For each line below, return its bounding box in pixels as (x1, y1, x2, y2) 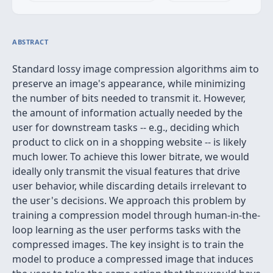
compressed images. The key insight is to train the (12, 238, 244, 251)
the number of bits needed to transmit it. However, (12, 91, 246, 105)
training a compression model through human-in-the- (12, 208, 260, 222)
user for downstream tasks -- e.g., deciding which (12, 121, 239, 134)
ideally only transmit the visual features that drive (12, 165, 240, 178)
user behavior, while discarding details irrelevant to (12, 179, 247, 193)
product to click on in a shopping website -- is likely (12, 135, 246, 149)
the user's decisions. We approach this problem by (12, 194, 246, 207)
